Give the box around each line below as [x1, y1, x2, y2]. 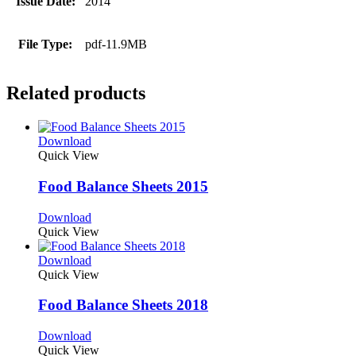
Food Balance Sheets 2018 [38, 296, 208, 314]
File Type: [18, 37, 72, 52]
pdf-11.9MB [85, 37, 147, 52]
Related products [6, 83, 145, 104]
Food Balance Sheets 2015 [38, 177, 208, 195]
